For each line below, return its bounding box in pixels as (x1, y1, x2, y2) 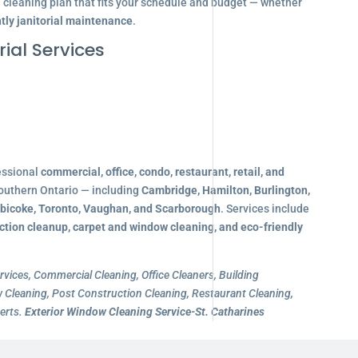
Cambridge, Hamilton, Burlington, (141, 184, 310, 197)
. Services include (220, 202, 309, 215)
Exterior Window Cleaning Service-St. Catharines (24, 305, 265, 318)
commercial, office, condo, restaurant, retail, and (40, 165, 284, 178)
